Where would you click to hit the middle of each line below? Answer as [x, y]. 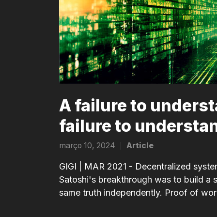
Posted [138, 151]
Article [140, 146]
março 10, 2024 [87, 146]
